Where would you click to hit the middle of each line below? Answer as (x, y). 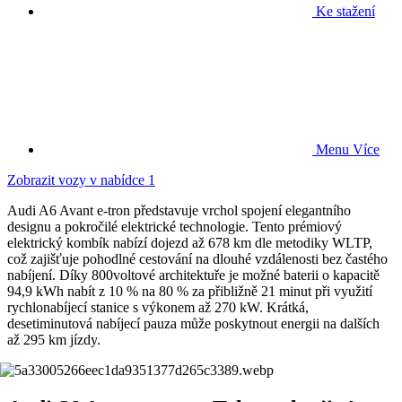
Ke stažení (344, 11)
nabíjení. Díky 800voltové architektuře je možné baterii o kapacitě (193, 275)
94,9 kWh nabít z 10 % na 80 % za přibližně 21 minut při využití (190, 291)
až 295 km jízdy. (54, 339)
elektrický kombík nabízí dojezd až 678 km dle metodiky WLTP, (190, 242)
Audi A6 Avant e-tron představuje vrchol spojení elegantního (179, 210)
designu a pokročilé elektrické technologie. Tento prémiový (175, 226)
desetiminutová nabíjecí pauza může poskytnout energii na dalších (193, 323)
